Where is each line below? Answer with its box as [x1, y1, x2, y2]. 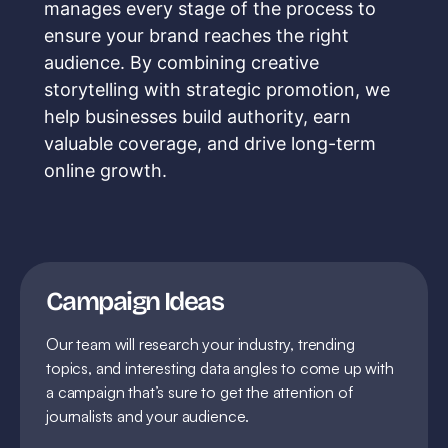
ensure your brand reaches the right [44, 25, 349, 47]
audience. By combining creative [44, 52, 319, 74]
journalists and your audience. [46, 406, 250, 427]
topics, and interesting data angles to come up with [46, 358, 394, 379]
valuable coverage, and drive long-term [44, 133, 376, 155]
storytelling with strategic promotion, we [44, 79, 390, 101]
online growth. [44, 160, 167, 182]
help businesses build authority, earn [44, 106, 351, 128]
